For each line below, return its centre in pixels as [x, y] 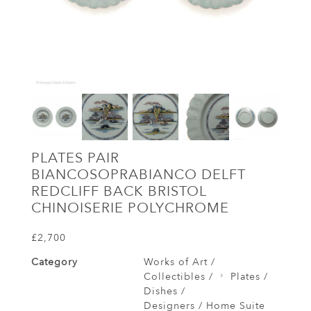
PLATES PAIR [75, 158]
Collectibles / [178, 276]
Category [54, 262]
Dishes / [164, 291]
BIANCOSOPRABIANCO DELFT [138, 174]
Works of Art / [179, 262]
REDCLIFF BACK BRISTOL [119, 191]
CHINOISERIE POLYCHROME [130, 208]
